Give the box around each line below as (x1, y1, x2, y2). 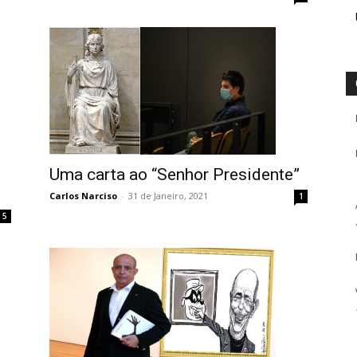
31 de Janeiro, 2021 (128, 189, 208, 202)
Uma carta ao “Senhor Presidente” (49, 164, 300, 184)
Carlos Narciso (49, 189, 117, 202)
